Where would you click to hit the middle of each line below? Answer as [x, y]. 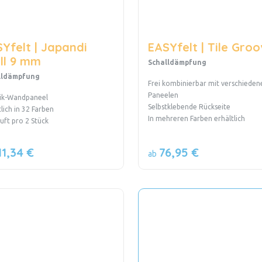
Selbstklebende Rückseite [189, 106]
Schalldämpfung [177, 62]
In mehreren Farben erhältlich [196, 118]
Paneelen [163, 95]
